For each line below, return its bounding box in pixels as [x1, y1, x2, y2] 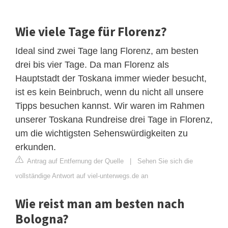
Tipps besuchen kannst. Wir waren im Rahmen [15, 100, 205, 111]
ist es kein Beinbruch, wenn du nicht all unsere [15, 87, 204, 97]
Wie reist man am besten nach [15, 195, 184, 212]
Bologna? [15, 210, 69, 227]
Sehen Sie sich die [137, 157, 193, 165]
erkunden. [15, 141, 56, 152]
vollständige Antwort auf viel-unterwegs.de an [15, 172, 148, 180]
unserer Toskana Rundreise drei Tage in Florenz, [15, 114, 213, 125]
